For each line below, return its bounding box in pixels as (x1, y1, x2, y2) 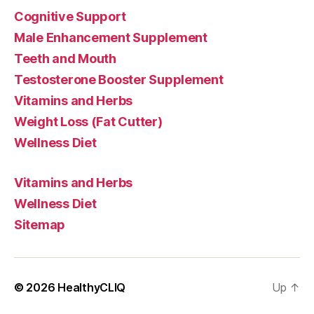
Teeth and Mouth (14, 50, 116, 66)
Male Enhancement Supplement (14, 29, 207, 45)
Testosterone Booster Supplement (14, 71, 224, 87)
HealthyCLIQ (57, 280, 126, 294)
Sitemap (14, 217, 66, 232)
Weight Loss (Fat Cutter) (14, 114, 163, 129)
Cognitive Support (14, 8, 126, 24)
